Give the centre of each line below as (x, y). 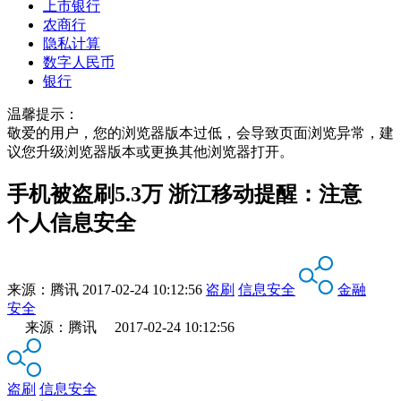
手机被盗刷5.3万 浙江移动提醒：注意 (184, 194)
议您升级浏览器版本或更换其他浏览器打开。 (150, 151)
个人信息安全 (72, 222)
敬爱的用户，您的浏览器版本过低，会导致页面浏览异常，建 (200, 132)
